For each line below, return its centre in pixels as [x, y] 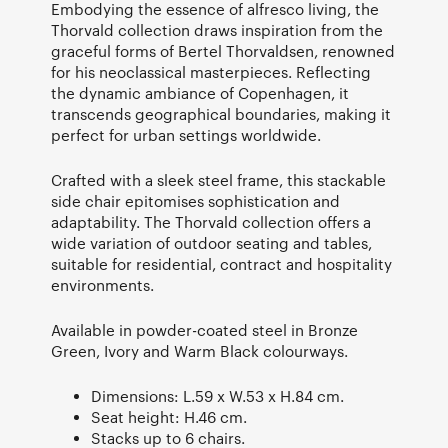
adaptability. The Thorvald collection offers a [211, 221]
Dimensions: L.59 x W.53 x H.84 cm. [217, 395]
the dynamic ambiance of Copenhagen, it [200, 92]
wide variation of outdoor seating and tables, [211, 242]
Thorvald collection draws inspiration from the [217, 29]
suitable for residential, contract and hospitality [221, 263]
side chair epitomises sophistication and [195, 200]
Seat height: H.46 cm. [169, 416]
